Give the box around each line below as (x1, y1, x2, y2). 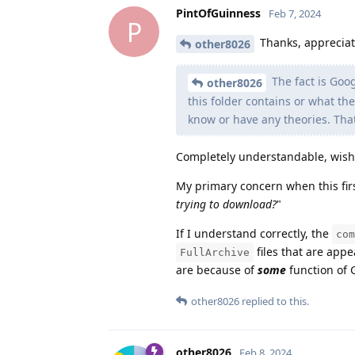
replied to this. (239, 293, 309, 308)
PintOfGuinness (176, 6, 261, 21)
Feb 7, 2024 (269, 6, 321, 21)
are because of (176, 261, 258, 277)
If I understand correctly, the (176, 225, 332, 241)
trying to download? (176, 196, 277, 212)
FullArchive (180, 246, 250, 258)
